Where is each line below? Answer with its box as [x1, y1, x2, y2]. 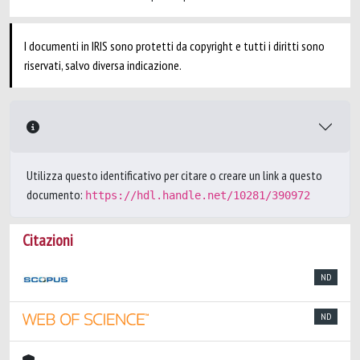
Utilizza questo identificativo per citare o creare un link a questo [27, 167, 322, 183]
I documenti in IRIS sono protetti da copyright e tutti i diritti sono [24, 38, 325, 54]
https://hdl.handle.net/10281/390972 [85, 189, 310, 202]
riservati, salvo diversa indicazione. [24, 57, 182, 73]
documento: [27, 186, 85, 202]
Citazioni [22, 230, 73, 251]
